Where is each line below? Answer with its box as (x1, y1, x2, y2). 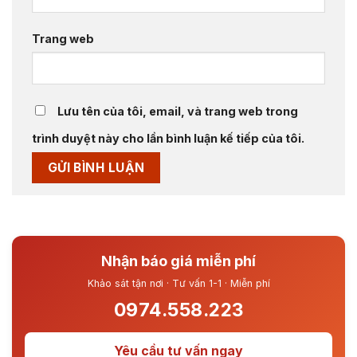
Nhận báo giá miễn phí (101, 252, 256, 269)
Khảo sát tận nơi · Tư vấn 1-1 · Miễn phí (87, 277, 270, 289)
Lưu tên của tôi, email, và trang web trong (57, 104, 298, 118)
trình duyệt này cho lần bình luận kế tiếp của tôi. (32, 131, 304, 145)
